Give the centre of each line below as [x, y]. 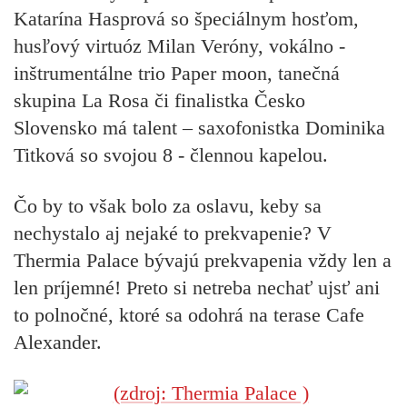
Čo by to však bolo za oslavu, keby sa [168, 206]
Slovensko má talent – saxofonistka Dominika [199, 127]
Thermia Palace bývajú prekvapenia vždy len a [203, 260]
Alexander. [58, 342]
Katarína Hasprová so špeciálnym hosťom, [186, 18]
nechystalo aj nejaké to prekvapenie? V [173, 233]
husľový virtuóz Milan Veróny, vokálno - [179, 45]
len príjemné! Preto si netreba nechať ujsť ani [197, 288]
